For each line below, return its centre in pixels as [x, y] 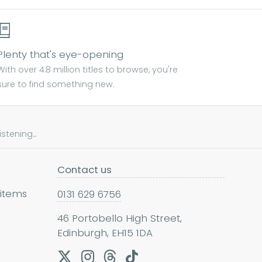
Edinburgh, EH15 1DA [105, 232]
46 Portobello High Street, [120, 218]
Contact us [85, 169]
